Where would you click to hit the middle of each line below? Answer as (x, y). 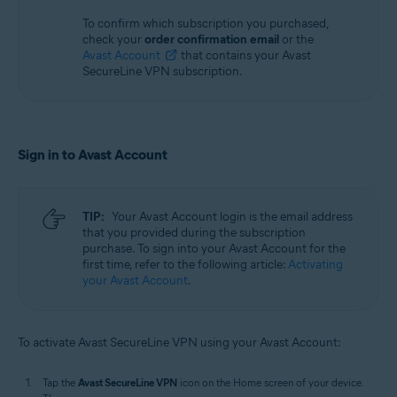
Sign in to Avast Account (93, 155)
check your (113, 39)
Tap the (60, 382)
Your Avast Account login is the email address (232, 217)
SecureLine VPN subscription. (163, 71)
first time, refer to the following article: (185, 265)
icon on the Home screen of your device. (270, 382)
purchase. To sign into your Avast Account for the (214, 249)
